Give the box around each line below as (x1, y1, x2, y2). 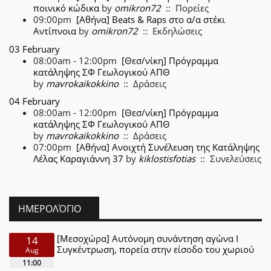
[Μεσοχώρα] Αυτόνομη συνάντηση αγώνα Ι (57, 232, 239, 244)
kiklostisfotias (139, 152, 195, 165)
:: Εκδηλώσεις (138, 25, 202, 37)
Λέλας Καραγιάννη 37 (33, 152, 123, 165)
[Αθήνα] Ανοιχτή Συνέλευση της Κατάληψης (76, 141, 260, 153)
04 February (9, 95, 60, 107)
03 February (9, 42, 60, 55)
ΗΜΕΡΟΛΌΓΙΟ (18, 201, 81, 215)
